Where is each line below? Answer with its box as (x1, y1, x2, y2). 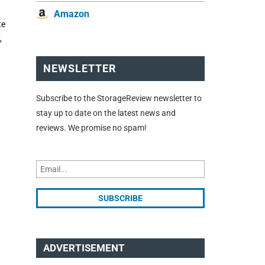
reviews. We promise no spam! (36, 122, 147, 132)
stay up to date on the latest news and (36, 108, 176, 118)
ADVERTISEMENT (43, 242, 125, 254)
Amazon (54, 8, 89, 20)
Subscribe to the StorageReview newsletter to (36, 93, 202, 103)
